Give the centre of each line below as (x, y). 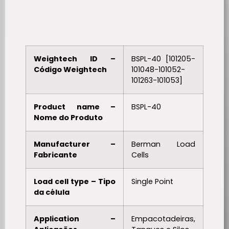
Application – (75, 219)
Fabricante (55, 155)
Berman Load (163, 144)
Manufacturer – (75, 144)
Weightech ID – (75, 59)
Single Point (152, 181)
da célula (52, 192)
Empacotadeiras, (163, 219)
